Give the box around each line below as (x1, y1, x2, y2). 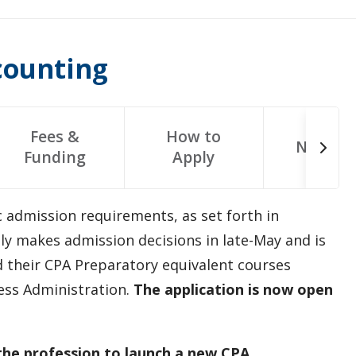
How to (166, 125, 222, 147)
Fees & (29, 125, 79, 147)
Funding (23, 145, 86, 168)
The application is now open (133, 279, 333, 299)
